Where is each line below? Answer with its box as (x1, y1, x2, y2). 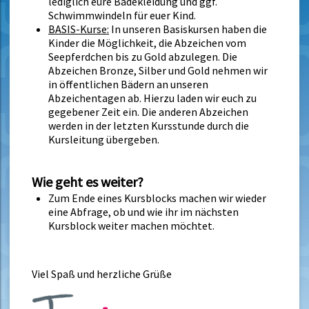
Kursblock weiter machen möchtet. (48, 219, 215, 233)
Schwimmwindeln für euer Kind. (48, 8, 196, 22)
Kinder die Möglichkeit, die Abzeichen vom (48, 35, 246, 50)
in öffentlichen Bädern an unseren (48, 77, 208, 91)
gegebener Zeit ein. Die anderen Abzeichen (48, 104, 248, 119)
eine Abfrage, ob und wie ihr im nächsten (48, 205, 239, 219)
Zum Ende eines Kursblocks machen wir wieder (48, 191, 266, 206)
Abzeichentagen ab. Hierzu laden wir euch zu (48, 90, 257, 105)
